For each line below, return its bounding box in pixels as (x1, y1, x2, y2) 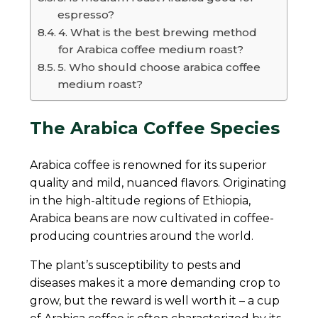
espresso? (57, 8, 115, 22)
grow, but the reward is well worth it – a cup (30, 293, 280, 307)
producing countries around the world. (30, 229, 254, 243)
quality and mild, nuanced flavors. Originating (30, 175, 287, 190)
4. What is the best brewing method (58, 26, 258, 40)
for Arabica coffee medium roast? (58, 43, 244, 57)
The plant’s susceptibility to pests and (30, 258, 242, 272)
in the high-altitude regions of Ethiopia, (30, 193, 251, 207)
